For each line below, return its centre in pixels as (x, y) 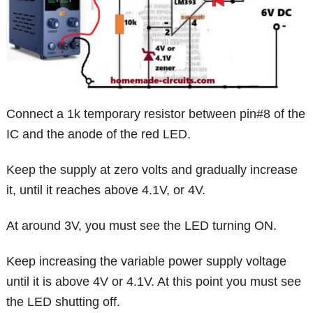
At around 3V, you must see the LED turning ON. (142, 226)
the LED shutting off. (64, 302)
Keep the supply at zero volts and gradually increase (152, 170)
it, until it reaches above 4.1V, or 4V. (106, 190)
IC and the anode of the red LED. (99, 134)
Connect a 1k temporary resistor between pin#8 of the (156, 114)
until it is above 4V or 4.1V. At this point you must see (154, 282)
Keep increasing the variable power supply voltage (147, 262)
